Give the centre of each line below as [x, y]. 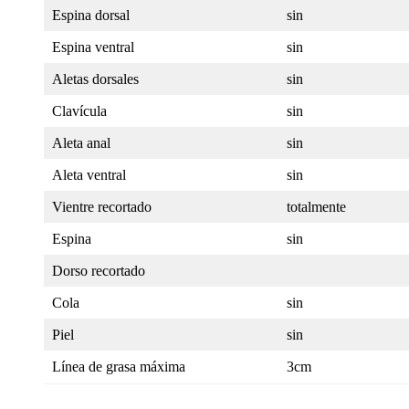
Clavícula [79, 111]
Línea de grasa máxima [119, 367]
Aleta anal [81, 143]
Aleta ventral [89, 175]
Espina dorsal [91, 16]
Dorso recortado [99, 271]
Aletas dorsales [95, 79]
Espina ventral [93, 47]
